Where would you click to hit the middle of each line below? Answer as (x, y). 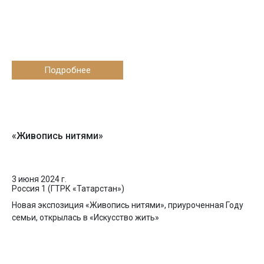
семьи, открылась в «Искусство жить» (85, 217)
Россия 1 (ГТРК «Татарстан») (68, 189)
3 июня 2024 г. (39, 179)
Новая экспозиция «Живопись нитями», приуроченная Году (128, 205)
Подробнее (67, 70)
